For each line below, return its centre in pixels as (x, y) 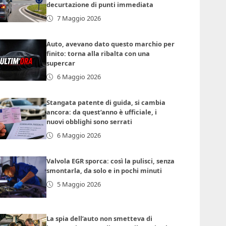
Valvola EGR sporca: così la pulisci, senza (111, 161)
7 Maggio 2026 (79, 18)
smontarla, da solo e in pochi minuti (104, 171)
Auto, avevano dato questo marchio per (111, 44)
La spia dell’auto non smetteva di (100, 218)
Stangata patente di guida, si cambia (106, 103)
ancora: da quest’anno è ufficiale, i (102, 112)
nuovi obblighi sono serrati (90, 122)
